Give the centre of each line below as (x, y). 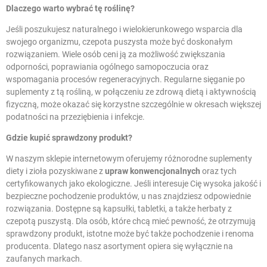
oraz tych (218, 171)
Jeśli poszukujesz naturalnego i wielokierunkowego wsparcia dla (124, 29)
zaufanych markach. (44, 258)
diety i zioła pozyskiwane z (55, 171)
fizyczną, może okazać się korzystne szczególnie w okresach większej (133, 104)
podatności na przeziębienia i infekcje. (75, 117)
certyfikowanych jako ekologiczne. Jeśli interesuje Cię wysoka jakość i (133, 183)
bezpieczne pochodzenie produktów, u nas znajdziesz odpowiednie (128, 196)
